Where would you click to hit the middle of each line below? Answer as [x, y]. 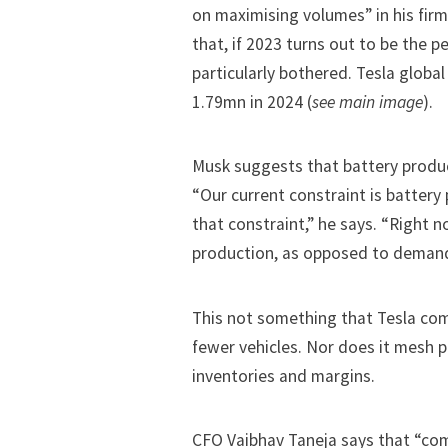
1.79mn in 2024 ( [252, 102]
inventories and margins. [283, 375]
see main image [367, 102]
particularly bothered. [274, 73]
